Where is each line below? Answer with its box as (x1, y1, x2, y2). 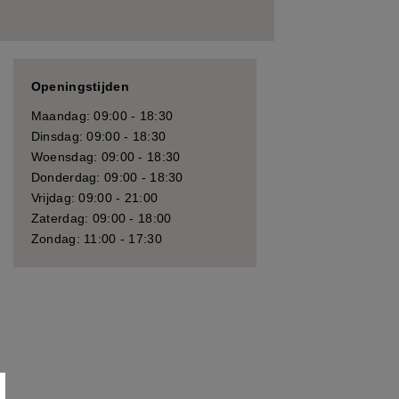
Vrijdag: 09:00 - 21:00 (30, 191, 159, 205)
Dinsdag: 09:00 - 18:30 (30, 129, 167, 143)
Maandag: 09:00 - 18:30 (30, 109, 174, 123)
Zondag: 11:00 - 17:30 (30, 232, 162, 246)
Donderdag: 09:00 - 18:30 (30, 170, 183, 184)
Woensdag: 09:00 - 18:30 (30, 150, 181, 164)
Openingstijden (30, 79, 129, 94)
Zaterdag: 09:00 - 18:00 (30, 211, 172, 225)
